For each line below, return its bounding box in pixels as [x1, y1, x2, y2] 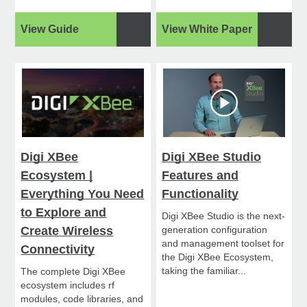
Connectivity [21, 242, 95, 256]
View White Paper [162, 23, 253, 35]
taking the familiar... [162, 265, 247, 276]
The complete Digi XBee [21, 265, 126, 277]
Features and [162, 168, 239, 182]
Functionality [162, 186, 239, 201]
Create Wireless [21, 223, 114, 238]
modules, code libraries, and [21, 293, 144, 304]
